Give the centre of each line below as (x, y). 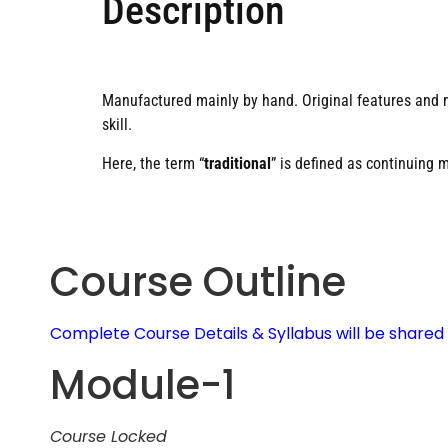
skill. (117, 125)
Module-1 (143, 384)
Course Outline (198, 282)
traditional (237, 163)
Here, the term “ (153, 163)
